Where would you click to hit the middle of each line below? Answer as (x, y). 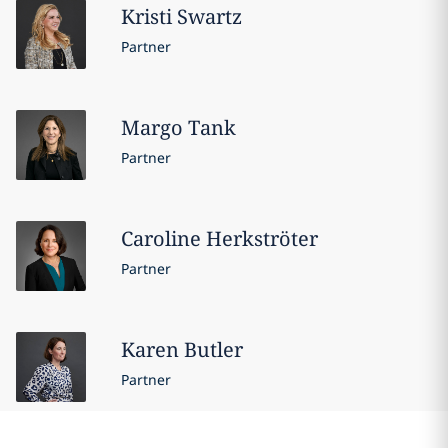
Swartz (209, 16)
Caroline (160, 238)
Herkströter (261, 238)
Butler (213, 349)
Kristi (146, 16)
